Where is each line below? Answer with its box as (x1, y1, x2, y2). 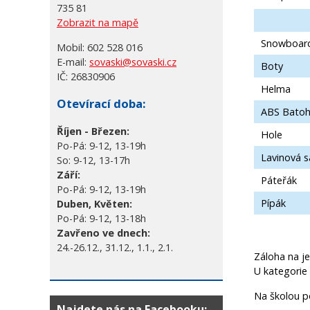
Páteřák (261, 173, 297, 187)
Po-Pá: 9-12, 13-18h (57, 212, 146, 226)
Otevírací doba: (57, 95, 146, 112)
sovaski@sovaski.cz (89, 55, 176, 69)
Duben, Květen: (57, 197, 132, 211)
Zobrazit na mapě (57, 16, 138, 30)
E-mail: (57, 55, 86, 69)
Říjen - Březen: (57, 125, 129, 138)
